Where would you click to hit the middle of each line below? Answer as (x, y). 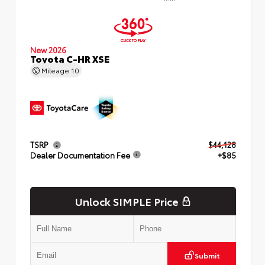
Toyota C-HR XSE (70, 58)
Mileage (55, 70)
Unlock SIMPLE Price (127, 201)
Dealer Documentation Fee (80, 155)
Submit (207, 255)
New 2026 (48, 49)
